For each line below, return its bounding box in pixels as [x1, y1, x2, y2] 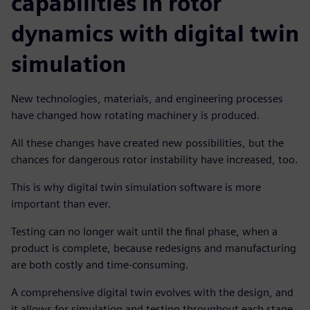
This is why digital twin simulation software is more [11, 181, 261, 194]
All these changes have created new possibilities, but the [11, 136, 284, 149]
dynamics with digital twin [11, 20, 299, 47]
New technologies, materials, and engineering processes [11, 92, 283, 105]
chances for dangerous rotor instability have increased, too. [11, 153, 298, 166]
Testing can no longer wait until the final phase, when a [11, 225, 277, 238]
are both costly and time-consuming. [11, 258, 189, 271]
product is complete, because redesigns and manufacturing [11, 241, 296, 255]
